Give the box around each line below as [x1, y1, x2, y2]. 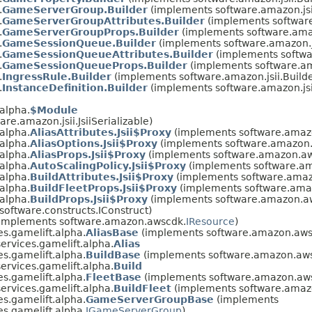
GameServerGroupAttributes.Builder [2, 15, 205, 26]
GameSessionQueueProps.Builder [2, 59, 187, 71]
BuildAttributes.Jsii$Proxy [30, 171, 173, 182]
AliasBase [86, 226, 139, 238]
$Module [30, 104, 78, 116]
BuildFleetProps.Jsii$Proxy [30, 182, 177, 194]
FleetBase [86, 271, 141, 283]
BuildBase [86, 249, 141, 260]
